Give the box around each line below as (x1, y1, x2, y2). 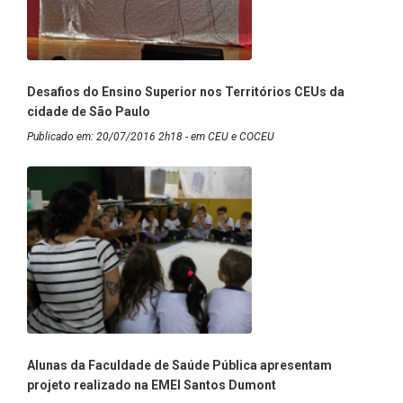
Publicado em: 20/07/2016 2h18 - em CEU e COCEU (27, 130, 274, 143)
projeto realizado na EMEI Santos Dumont (27, 377, 276, 392)
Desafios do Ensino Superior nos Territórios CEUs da (27, 84, 345, 99)
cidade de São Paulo (27, 103, 150, 119)
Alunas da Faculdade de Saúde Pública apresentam (27, 357, 332, 372)
